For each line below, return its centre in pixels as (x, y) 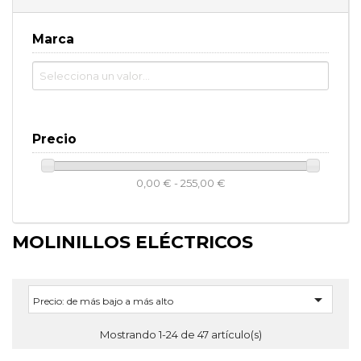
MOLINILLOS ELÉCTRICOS (133, 243)
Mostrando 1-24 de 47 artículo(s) (180, 335)
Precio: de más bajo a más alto (103, 301)
